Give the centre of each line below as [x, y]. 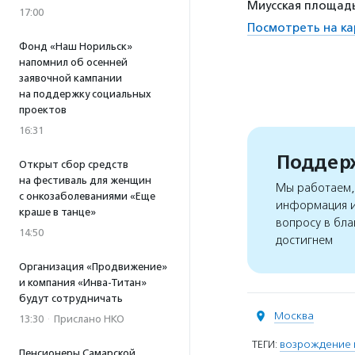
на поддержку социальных [85, 94]
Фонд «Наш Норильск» [76, 46]
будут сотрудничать [71, 298]
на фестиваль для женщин [85, 180]
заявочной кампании [71, 78]
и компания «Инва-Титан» [83, 282]
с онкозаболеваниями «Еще [87, 196]
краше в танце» [57, 212]
